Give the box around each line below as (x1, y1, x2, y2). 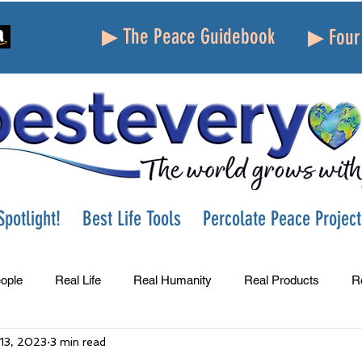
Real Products (244, 272, 319, 287)
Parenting (256, 337, 305, 351)
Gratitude (175, 337, 224, 351)
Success (31, 337, 78, 351)
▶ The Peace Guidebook (102, 24, 275, 49)
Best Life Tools (82, 207, 181, 230)
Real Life (55, 272, 101, 287)
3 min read (50, 335, 106, 348)
